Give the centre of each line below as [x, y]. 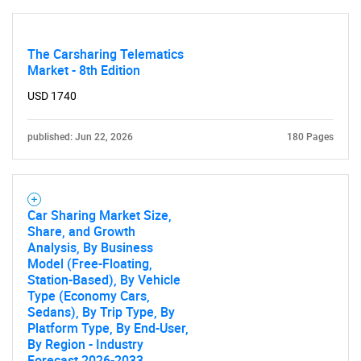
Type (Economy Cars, [89, 296]
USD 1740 [52, 96]
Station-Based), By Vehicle [104, 280]
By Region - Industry [85, 344]
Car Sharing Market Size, [100, 215]
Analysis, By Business [90, 247]
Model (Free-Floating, [90, 263]
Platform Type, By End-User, [108, 328]
